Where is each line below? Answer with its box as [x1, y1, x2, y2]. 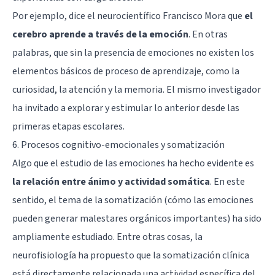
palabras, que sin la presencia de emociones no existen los [12, 45, 254, 60]
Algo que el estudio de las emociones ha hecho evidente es [12, 156, 254, 170]
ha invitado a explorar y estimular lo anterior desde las [12, 101, 239, 115]
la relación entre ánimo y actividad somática [12, 174, 210, 188]
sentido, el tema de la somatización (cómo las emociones [12, 193, 254, 207]
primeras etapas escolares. [12, 119, 125, 133]
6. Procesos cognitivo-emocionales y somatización [12, 137, 225, 152]
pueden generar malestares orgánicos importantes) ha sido [12, 211, 261, 225]
